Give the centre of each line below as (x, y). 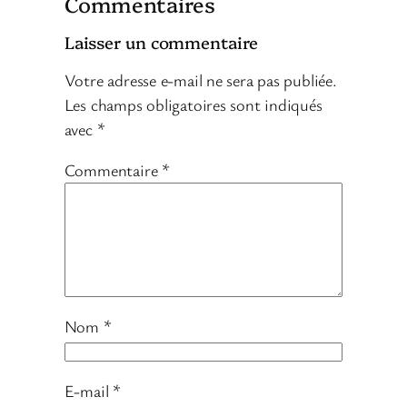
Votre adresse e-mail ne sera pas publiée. (200, 79)
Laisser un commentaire (161, 42)
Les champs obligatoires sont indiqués (193, 104)
